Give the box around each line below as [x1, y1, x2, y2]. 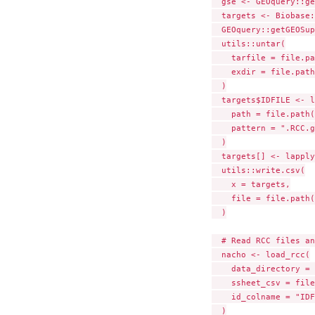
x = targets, [211, 179, 290, 190]
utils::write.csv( [211, 165, 305, 176]
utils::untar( [211, 39, 285, 49]
